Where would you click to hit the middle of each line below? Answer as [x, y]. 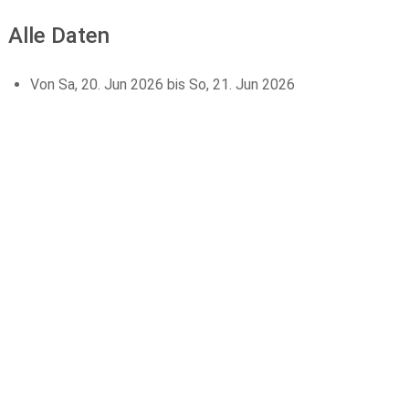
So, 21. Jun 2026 [242, 84]
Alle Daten [59, 35]
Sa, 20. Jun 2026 [111, 84]
